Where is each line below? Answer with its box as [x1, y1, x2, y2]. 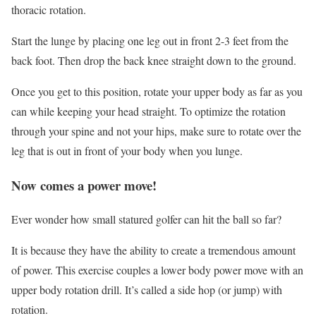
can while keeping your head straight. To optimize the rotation [11, 103, 286, 119]
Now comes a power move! [11, 175, 157, 195]
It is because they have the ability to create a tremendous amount [11, 243, 296, 258]
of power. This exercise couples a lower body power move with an [11, 262, 303, 278]
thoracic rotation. [11, 1, 86, 17]
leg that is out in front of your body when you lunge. [11, 142, 243, 158]
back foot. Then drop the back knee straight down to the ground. [11, 52, 296, 68]
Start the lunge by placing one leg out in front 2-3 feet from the [11, 32, 288, 48]
